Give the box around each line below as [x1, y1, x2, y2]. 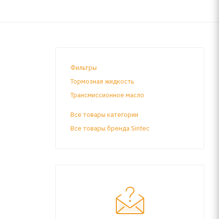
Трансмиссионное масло [70, 90, 144, 99]
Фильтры [70, 63, 97, 72]
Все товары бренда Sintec [70, 124, 150, 132]
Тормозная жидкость [70, 77, 134, 86]
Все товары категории [70, 110, 138, 119]
